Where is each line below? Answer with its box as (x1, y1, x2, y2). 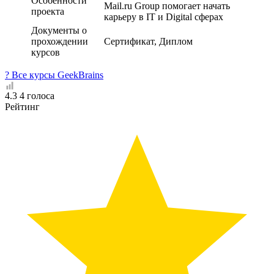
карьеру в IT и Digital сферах (104, 11, 223, 22)
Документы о (31, 24, 87, 35)
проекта (31, 6, 64, 17)
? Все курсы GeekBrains (5, 69, 103, 80)
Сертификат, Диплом (104, 35, 193, 46)
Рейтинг (5, 101, 40, 112)
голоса (27, 90, 54, 101)
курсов (31, 46, 60, 57)
